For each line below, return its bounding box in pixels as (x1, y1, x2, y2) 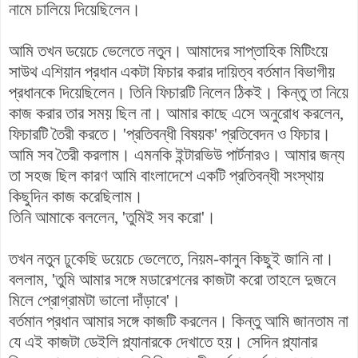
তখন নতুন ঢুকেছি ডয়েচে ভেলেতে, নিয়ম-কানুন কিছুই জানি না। (9, 249, 334, 268)
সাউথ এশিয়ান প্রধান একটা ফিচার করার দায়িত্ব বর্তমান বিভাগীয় (9, 62, 335, 81)
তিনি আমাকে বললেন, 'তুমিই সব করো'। (9, 208, 216, 226)
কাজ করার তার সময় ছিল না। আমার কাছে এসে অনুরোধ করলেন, (9, 104, 344, 122)
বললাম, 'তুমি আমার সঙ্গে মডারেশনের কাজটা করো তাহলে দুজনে (9, 270, 336, 288)
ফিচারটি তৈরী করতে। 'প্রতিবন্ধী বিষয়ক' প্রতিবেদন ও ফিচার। (9, 125, 331, 143)
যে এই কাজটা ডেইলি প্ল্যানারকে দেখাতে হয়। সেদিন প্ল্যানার (9, 332, 317, 351)
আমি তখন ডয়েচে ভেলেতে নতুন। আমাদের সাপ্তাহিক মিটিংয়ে (9, 42, 328, 60)
